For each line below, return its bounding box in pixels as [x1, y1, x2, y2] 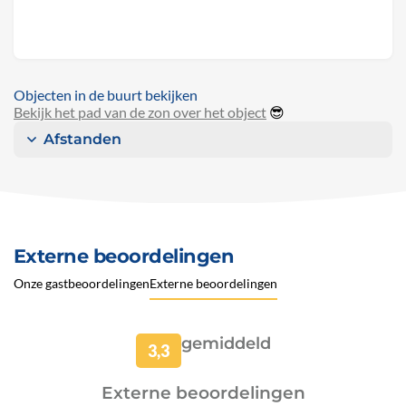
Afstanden [43, 130, 121, 149]
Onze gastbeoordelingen [14, 275, 150, 292]
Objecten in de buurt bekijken [14, 86, 198, 104]
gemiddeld [180, 333, 271, 353]
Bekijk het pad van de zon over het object [14, 103, 266, 121]
